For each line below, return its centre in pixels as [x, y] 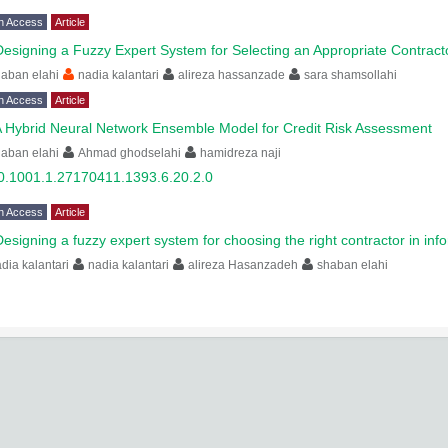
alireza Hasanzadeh [243, 265]
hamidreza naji [240, 153]
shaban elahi [352, 265]
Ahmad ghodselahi [129, 153]
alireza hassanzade [231, 75]
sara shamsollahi [350, 75]
